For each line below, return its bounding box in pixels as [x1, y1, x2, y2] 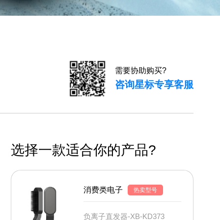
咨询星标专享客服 [115, 79, 194, 90]
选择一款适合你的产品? [11, 142, 157, 158]
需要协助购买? [115, 66, 167, 75]
